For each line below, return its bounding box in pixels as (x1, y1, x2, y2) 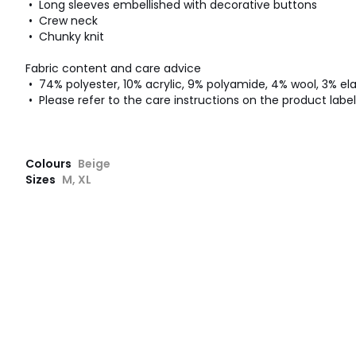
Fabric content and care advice (25, 60, 201, 76)
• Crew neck (25, 12, 98, 29)
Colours (25, 155, 74, 172)
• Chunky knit (25, 28, 104, 44)
